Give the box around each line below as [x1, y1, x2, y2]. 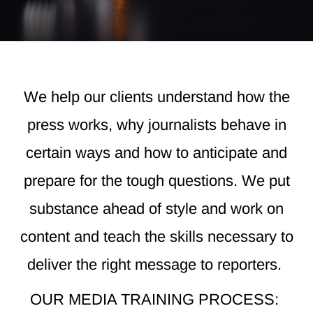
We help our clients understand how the [23, 88, 290, 106]
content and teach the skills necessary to [20, 228, 293, 246]
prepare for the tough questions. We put [23, 172, 290, 190]
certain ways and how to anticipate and [26, 144, 287, 162]
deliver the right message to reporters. [27, 256, 286, 274]
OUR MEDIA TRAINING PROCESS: [30, 291, 283, 309]
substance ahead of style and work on [29, 200, 284, 218]
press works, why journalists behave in [27, 116, 286, 134]
